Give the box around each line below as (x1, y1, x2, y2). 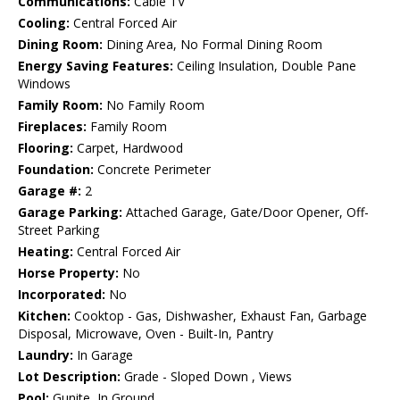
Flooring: (18, 139, 73, 157)
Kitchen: (18, 307, 71, 325)
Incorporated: (18, 286, 105, 304)
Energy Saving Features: (18, 57, 173, 75)
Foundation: (18, 161, 94, 179)
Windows (18, 75, 71, 93)
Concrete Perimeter (94, 161, 211, 179)
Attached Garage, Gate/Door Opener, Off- (122, 204, 369, 221)
